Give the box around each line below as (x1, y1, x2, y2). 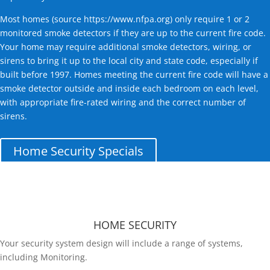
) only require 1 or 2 (170, 13, 250, 25)
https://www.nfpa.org (84, 13, 170, 25)
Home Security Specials (13, 142, 143, 159)
